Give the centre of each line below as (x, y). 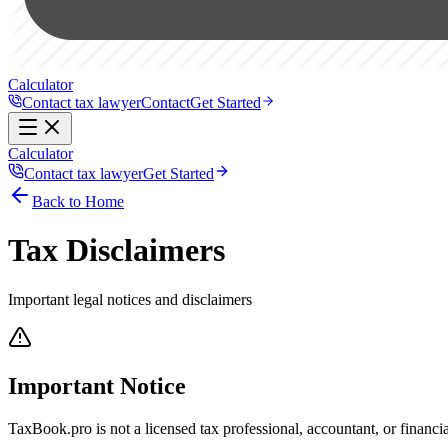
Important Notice (97, 385)
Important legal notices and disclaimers (130, 299)
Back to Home (78, 201)
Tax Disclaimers (116, 250)
